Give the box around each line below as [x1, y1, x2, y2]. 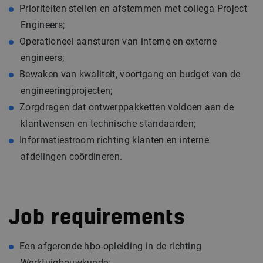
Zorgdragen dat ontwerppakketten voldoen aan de [19, 102, 234, 113]
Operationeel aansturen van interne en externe [19, 36, 217, 47]
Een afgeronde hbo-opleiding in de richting [19, 241, 202, 252]
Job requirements [9, 208, 186, 228]
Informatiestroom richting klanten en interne [19, 134, 210, 146]
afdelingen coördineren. [21, 151, 123, 162]
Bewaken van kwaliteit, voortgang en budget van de [19, 69, 241, 80]
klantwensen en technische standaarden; [21, 118, 196, 129]
